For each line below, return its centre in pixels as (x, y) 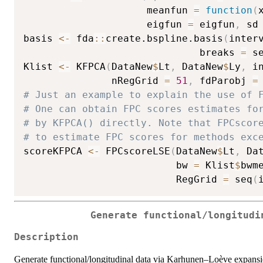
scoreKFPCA (56, 151)
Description (46, 237)
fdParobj (223, 81)
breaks (132, 53)
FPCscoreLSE (135, 151)
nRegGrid (94, 81)
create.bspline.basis (164, 39)
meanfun (109, 11)
